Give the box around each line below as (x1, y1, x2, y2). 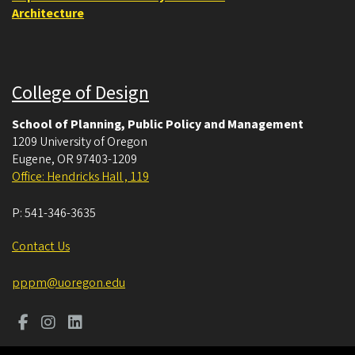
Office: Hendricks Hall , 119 (12, 168, 149, 186)
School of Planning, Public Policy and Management (12, 116, 303, 134)
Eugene (12, 151, 52, 169)
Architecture (12, 5, 84, 23)
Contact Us (12, 238, 70, 256)
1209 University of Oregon (12, 133, 147, 151)
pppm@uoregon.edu (12, 274, 125, 292)
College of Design (12, 79, 149, 108)
